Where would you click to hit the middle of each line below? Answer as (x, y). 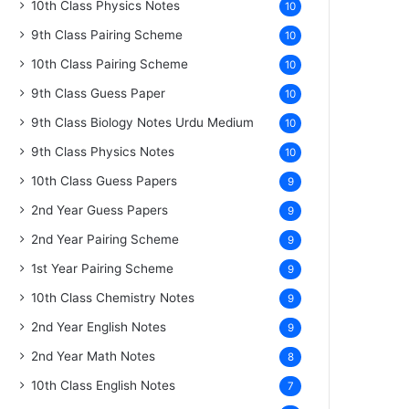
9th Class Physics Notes (103, 151)
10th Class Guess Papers (105, 180)
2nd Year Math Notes (94, 356)
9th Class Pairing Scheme (107, 34)
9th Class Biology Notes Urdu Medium (143, 122)
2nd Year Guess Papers (100, 210)
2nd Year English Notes (99, 326)
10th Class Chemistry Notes (113, 297)
